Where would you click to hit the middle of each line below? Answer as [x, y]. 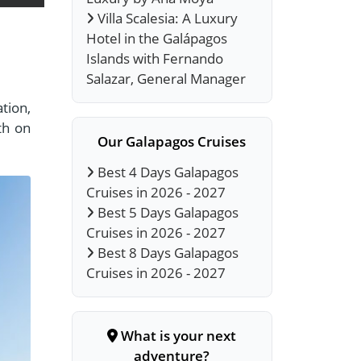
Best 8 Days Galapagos [167, 253]
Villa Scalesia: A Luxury [166, 19]
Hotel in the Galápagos [156, 39]
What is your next [176, 336]
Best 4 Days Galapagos [167, 172]
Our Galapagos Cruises [172, 142]
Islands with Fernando [154, 59]
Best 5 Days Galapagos [167, 212]
